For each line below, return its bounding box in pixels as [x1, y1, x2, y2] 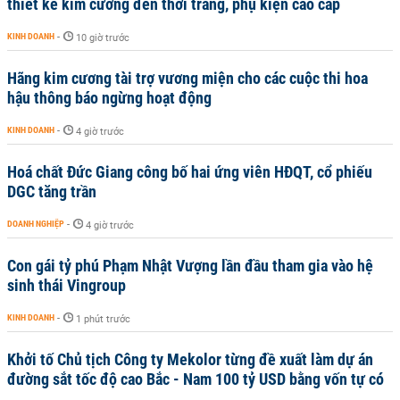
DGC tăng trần [7, 182, 96, 201]
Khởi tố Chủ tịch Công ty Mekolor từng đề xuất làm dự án [7, 350, 373, 369]
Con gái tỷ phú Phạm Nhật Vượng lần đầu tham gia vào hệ [7, 256, 373, 275]
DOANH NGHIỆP [7, 219, 64, 229]
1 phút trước [76, 313, 130, 325]
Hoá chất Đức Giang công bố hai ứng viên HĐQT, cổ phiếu [7, 162, 372, 181]
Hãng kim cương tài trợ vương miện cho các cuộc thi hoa [7, 69, 368, 87]
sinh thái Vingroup [7, 276, 126, 295]
